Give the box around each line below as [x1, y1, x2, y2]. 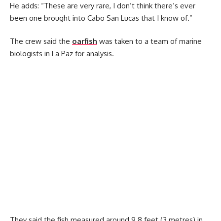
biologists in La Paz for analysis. [10, 49, 114, 58]
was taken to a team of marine [97, 37, 202, 46]
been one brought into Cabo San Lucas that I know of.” [10, 13, 192, 23]
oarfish [72, 37, 97, 46]
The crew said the [10, 37, 72, 46]
